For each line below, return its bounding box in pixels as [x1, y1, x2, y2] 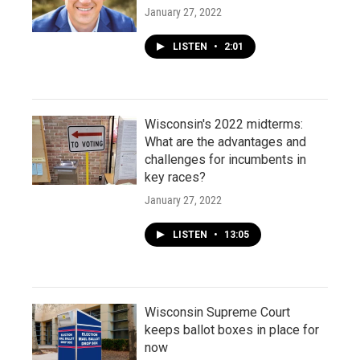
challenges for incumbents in [145, 152, 306, 167]
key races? [145, 170, 206, 185]
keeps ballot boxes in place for [145, 322, 319, 337]
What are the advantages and [145, 134, 306, 149]
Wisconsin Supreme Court [145, 305, 290, 320]
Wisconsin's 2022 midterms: [145, 117, 303, 132]
